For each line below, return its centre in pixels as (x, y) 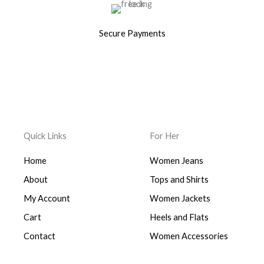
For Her (165, 136)
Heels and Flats (179, 217)
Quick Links (45, 136)
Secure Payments (132, 33)
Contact (39, 236)
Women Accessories (189, 236)
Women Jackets (180, 198)
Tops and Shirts (179, 179)
